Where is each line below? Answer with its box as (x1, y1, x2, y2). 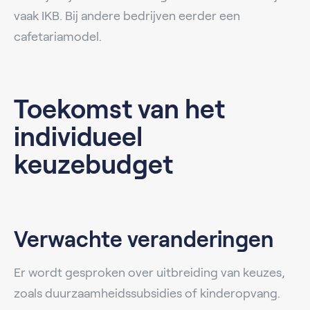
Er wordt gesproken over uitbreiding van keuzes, (14, 265, 285, 280)
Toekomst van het (14, 94, 225, 124)
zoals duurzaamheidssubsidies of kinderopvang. (14, 286, 280, 300)
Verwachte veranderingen (14, 226, 274, 252)
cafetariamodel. (14, 29, 102, 44)
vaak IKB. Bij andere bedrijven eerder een (14, 8, 240, 23)
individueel (14, 122, 143, 152)
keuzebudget (14, 149, 173, 179)
